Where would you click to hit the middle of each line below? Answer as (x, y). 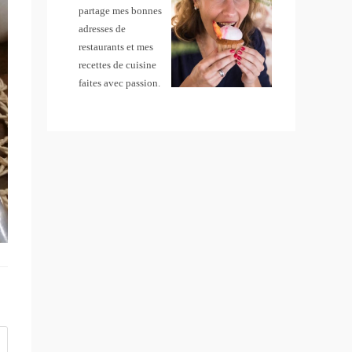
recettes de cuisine (118, 65)
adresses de (103, 29)
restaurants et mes (116, 47)
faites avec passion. (120, 83)
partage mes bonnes (121, 11)
